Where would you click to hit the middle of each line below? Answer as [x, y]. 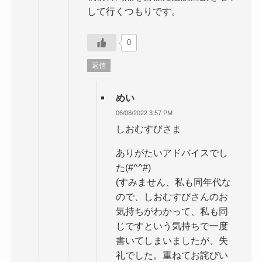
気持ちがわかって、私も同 [172, 211]
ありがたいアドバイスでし [172, 153]
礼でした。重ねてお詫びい [172, 255]
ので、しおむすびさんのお [172, 197]
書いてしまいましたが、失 [172, 241]
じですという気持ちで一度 [172, 226]
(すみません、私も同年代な [174, 182]
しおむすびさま [149, 128]
